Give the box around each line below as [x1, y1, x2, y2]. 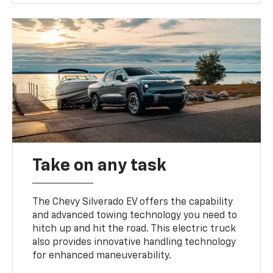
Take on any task [32, 157, 167, 174]
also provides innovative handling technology [32, 237, 236, 247]
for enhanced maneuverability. [32, 250, 172, 261]
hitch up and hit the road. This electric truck [32, 224, 236, 234]
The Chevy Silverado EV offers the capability [32, 197, 233, 207]
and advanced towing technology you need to [32, 210, 238, 221]
